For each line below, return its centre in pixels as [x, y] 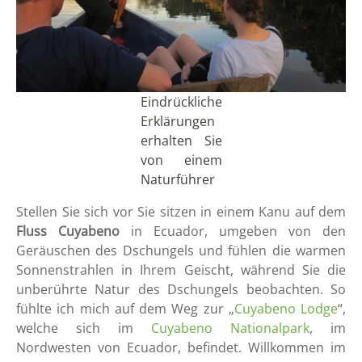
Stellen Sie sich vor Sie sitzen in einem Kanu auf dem [181, 211]
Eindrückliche [181, 101]
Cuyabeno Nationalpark [230, 328]
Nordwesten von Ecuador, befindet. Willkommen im [181, 347]
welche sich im [84, 328]
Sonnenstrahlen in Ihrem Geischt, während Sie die [181, 269]
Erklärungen [177, 121]
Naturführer [177, 179]
